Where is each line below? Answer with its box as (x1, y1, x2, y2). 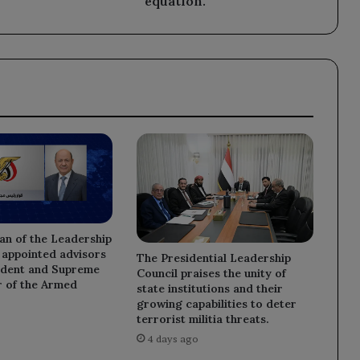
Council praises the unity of (136, 265, 286, 280)
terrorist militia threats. (136, 311, 269, 326)
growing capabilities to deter (136, 296, 297, 311)
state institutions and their (136, 280, 283, 296)
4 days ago (146, 332, 198, 345)
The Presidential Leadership (136, 250, 291, 265)
